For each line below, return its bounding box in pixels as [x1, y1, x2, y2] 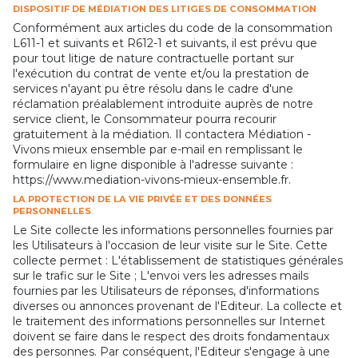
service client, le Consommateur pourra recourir [13, 111, 276, 126]
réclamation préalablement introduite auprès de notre [13, 96, 313, 111]
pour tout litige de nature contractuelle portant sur [13, 50, 294, 66]
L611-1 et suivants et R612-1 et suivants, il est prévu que [13, 35, 317, 50]
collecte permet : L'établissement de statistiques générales [13, 253, 343, 268]
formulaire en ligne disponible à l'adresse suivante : [13, 157, 293, 172]
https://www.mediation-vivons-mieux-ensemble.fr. [13, 172, 291, 187]
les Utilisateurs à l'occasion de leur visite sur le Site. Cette [13, 237, 328, 253]
